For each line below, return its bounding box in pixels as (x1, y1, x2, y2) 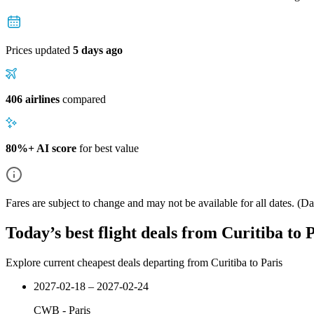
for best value (76, 142, 139, 154)
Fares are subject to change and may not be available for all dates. (6, 196, 294, 209)
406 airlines (6, 93, 60, 105)
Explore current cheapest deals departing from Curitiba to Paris (6, 256, 282, 268)
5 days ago (73, 43, 123, 56)
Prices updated (6, 43, 73, 56)
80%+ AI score (6, 142, 76, 154)
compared (60, 93, 106, 105)
